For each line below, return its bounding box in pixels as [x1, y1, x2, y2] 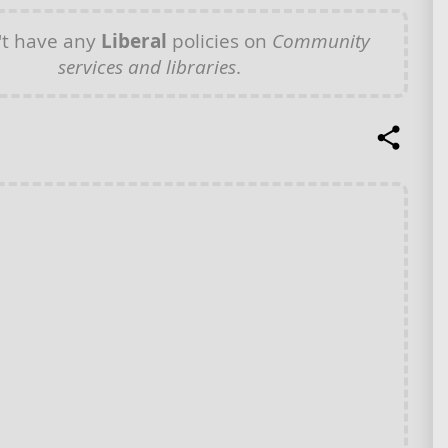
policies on [167, 28, 272, 53]
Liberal [101, 28, 167, 54]
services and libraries [58, 54, 236, 79]
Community [272, 28, 370, 53]
